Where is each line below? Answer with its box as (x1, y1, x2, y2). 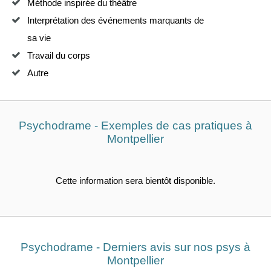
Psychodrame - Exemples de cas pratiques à (19, 119, 252, 132)
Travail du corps (27, 51, 90, 60)
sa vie (27, 33, 51, 43)
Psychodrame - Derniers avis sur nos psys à (21, 241, 250, 253)
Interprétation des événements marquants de (27, 16, 204, 25)
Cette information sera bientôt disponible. (56, 176, 215, 186)
